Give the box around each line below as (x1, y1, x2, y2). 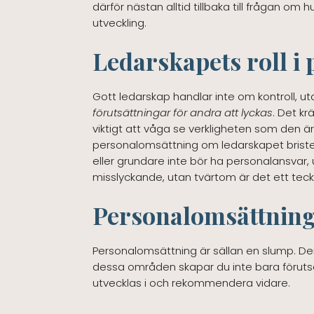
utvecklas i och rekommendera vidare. (93, 275, 290, 290)
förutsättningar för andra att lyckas (93, 104, 273, 120)
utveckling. (93, 15, 146, 30)
